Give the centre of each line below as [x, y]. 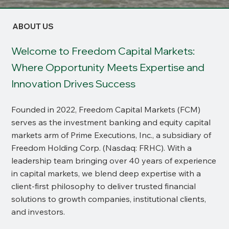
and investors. [38, 212]
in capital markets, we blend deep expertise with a [106, 174]
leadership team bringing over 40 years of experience [114, 161]
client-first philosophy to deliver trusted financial [104, 186]
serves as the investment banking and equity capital [111, 122]
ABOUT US [33, 26]
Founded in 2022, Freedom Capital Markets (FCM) [106, 110]
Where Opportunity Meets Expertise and [108, 67]
